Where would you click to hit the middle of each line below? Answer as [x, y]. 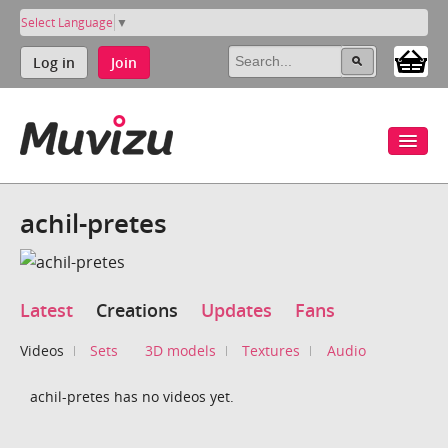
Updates [236, 310]
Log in [54, 62]
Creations [137, 310]
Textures [271, 351]
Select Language [67, 22]
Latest [46, 310]
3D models [180, 351]
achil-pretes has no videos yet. [132, 397]
